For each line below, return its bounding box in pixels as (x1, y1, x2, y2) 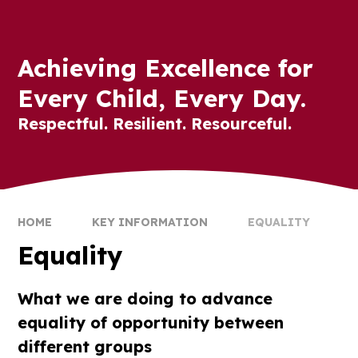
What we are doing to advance (18, 288, 273, 308)
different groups (18, 336, 153, 356)
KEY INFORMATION (92, 215, 209, 229)
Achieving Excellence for (18, 53, 314, 83)
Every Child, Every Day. (18, 83, 307, 113)
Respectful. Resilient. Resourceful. (18, 113, 292, 133)
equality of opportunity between (18, 312, 284, 332)
